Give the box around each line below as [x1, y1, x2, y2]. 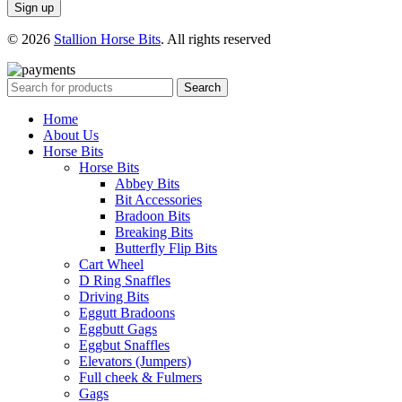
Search [184, 80, 221, 94]
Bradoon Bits [115, 207, 190, 223]
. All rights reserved [161, 31, 271, 47]
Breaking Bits [115, 223, 193, 240]
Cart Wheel [79, 256, 144, 272]
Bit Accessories [115, 191, 202, 207]
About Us [43, 127, 99, 143]
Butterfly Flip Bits [115, 240, 217, 256]
